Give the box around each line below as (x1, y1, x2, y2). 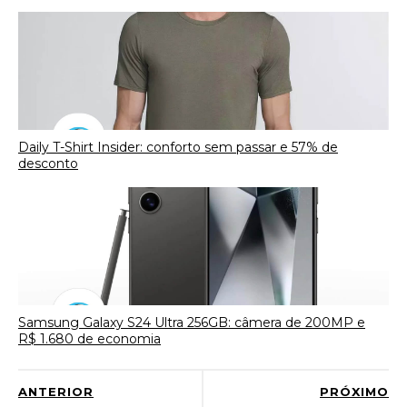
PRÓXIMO (320, 383, 389, 399)
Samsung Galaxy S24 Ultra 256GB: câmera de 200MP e (18, 313, 365, 331)
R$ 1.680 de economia (18, 330, 161, 347)
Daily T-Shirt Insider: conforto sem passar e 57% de (18, 138, 338, 155)
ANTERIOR (18, 383, 94, 399)
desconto (18, 154, 78, 172)
